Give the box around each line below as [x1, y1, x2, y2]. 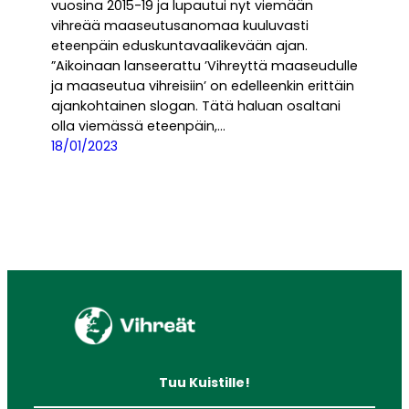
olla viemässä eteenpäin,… [51, 117, 225, 136]
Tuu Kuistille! [159, 372, 250, 392]
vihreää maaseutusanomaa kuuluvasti [51, 16, 309, 36]
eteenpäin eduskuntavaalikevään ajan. [51, 37, 308, 56]
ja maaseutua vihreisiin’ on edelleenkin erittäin [51, 77, 354, 96]
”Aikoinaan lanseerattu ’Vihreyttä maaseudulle [51, 57, 358, 76]
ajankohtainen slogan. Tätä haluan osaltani [51, 97, 341, 116]
